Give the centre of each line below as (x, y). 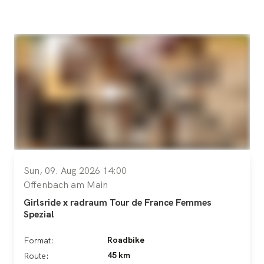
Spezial (39, 214)
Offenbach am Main (66, 184)
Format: (39, 240)
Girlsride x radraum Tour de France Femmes (118, 202)
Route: (36, 255)
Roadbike (126, 240)
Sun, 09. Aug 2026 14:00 (75, 170)
